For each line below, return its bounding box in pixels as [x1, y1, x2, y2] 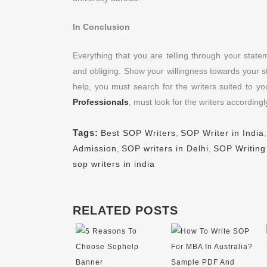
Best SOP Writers [101, 128, 176, 138]
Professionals [73, 97, 129, 107]
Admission [73, 144, 117, 153]
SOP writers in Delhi [122, 144, 209, 153]
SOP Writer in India [181, 128, 264, 138]
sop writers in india [73, 159, 155, 169]
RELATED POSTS [73, 204, 178, 217]
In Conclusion [73, 22, 130, 32]
